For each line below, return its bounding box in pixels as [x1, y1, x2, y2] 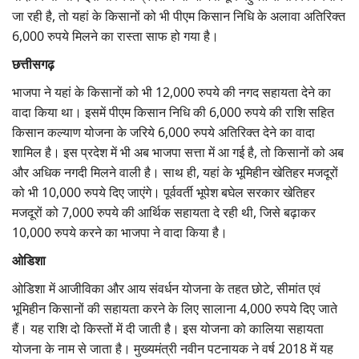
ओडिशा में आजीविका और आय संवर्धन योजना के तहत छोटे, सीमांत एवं [12, 280, 321, 298]
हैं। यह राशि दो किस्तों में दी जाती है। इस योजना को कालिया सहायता [12, 320, 324, 338]
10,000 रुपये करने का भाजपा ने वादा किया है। [12, 224, 228, 242]
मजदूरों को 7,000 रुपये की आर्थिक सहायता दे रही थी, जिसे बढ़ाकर [12, 204, 316, 222]
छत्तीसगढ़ [12, 55, 54, 74]
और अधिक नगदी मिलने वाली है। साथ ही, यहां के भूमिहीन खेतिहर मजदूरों [12, 163, 338, 182]
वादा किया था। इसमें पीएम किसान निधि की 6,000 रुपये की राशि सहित [12, 103, 334, 122]
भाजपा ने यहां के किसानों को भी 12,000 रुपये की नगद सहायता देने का [12, 83, 331, 102]
